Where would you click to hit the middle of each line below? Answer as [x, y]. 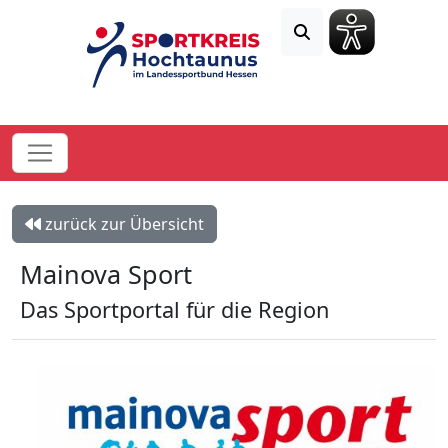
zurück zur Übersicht [122, 223]
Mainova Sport [106, 273]
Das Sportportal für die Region [174, 309]
